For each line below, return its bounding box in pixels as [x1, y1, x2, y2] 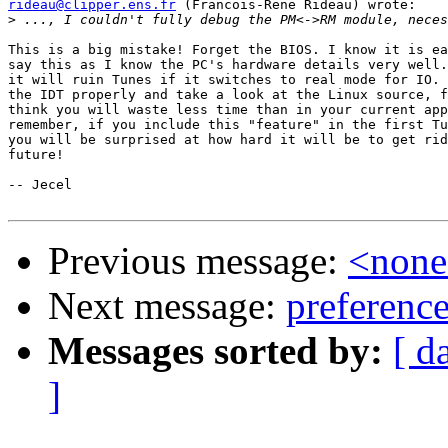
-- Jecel [8, 177, 72, 193]
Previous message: [48, 239, 348, 283]
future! [8, 147, 64, 163]
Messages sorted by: [48, 329, 383, 373]
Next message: [48, 284, 286, 328]
